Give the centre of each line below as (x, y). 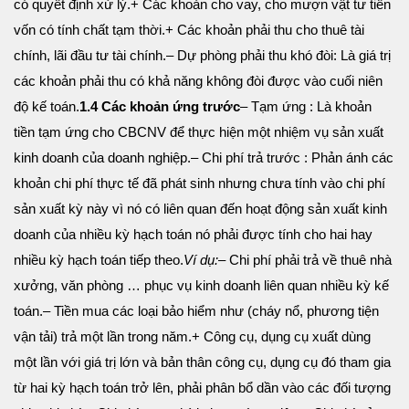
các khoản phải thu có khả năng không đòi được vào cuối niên (198, 81)
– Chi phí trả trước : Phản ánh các (292, 158)
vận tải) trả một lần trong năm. (103, 337)
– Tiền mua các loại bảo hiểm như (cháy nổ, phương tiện (211, 311)
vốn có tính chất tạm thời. (89, 30)
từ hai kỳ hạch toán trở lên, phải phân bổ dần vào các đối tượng (202, 388)
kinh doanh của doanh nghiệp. (102, 158)
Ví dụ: (201, 260)
